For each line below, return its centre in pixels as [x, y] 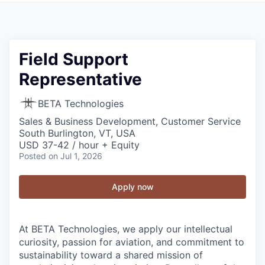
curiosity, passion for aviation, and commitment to [132, 242]
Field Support [74, 59]
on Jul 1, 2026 [75, 156]
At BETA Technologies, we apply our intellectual [126, 229]
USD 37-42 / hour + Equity [79, 145]
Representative [80, 79]
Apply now [132, 187]
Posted [33, 156]
